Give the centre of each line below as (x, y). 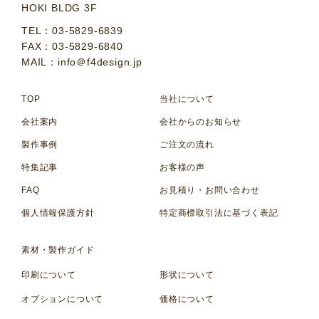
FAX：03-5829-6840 (72, 47)
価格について (187, 299)
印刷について (49, 275)
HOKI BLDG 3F (59, 8)
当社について (187, 99)
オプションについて (63, 299)
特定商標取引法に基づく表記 (219, 213)
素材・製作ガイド (58, 250)
